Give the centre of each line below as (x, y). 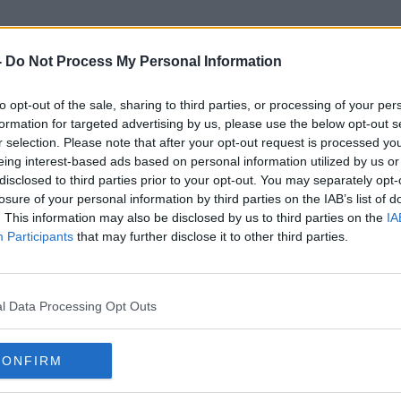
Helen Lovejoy (200, 124)
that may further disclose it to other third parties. (211, 236)
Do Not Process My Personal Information (144, 61)
